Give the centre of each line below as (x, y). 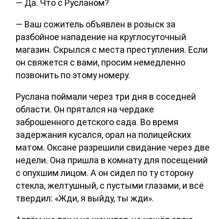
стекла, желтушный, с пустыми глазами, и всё (110, 185)
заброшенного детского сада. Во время (97, 122)
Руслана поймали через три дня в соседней (106, 96)
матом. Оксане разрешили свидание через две (113, 147)
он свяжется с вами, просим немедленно (100, 62)
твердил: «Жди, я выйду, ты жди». (85, 198)
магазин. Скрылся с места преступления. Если (112, 50)
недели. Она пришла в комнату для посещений (112, 160)
